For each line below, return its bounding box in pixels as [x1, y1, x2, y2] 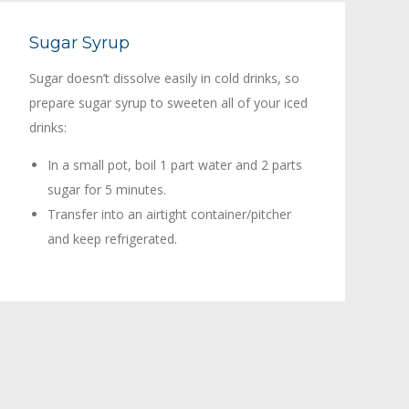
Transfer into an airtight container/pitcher [47, 204, 291, 223]
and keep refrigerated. [47, 229, 177, 247]
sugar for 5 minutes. [47, 180, 166, 198]
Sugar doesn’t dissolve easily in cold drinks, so [28, 68, 299, 87]
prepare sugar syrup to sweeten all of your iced [28, 93, 308, 111]
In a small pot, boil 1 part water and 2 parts [47, 155, 302, 173]
